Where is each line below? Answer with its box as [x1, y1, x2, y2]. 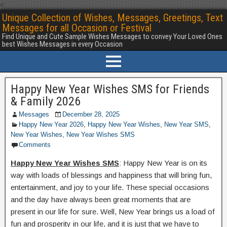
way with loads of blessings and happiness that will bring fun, [11, 171, 212, 179]
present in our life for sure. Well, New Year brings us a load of [11, 207, 215, 216]
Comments [19, 141, 51, 148]
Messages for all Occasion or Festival [2, 22, 152, 34]
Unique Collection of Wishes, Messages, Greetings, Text [2, 12, 223, 24]
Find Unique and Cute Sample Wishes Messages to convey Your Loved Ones [2, 32, 222, 41]
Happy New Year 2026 [19, 121, 84, 128]
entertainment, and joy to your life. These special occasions [11, 183, 209, 192]
